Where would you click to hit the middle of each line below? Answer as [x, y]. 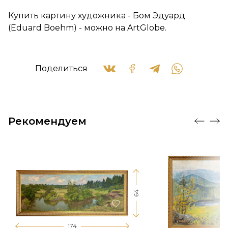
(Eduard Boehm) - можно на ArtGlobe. [87, 28]
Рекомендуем [47, 121]
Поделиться [61, 69]
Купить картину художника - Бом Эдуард [97, 16]
